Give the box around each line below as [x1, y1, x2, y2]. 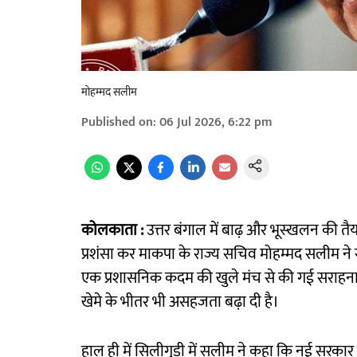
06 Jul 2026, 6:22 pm [159, 112, 273, 134]
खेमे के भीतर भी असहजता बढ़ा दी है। [81, 288, 279, 316]
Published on [81, 112, 153, 134]
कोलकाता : [81, 217, 143, 245]
